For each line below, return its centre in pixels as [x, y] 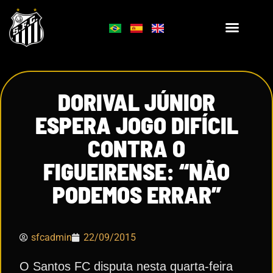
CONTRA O [136, 148]
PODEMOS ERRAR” [136, 194]
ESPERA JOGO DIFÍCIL [136, 125]
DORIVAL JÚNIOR [136, 102]
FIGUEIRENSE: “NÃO [136, 171]
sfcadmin [51, 237]
